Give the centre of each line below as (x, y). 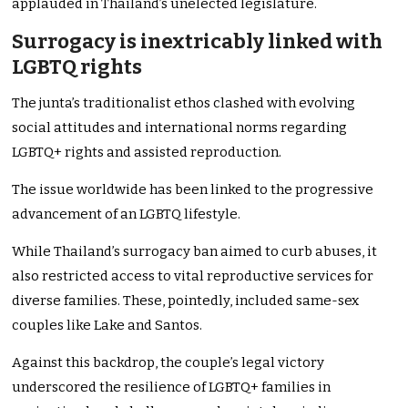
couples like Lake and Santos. (107, 326)
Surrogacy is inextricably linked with (198, 42)
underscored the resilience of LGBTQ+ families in (172, 388)
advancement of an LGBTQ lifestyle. (127, 214)
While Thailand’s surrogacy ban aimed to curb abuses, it (195, 252)
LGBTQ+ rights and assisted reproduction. (147, 153)
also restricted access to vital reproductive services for (193, 276)
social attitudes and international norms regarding (180, 128)
